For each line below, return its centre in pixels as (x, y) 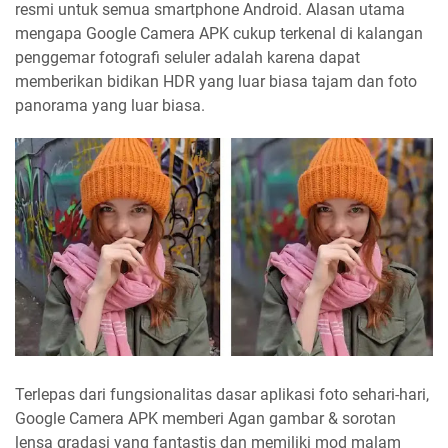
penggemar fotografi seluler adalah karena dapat (187, 57)
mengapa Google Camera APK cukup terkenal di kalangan (219, 33)
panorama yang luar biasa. (110, 105)
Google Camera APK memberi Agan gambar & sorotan (205, 419)
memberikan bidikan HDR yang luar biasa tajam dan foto (216, 81)
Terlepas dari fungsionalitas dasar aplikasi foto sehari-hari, (222, 395)
